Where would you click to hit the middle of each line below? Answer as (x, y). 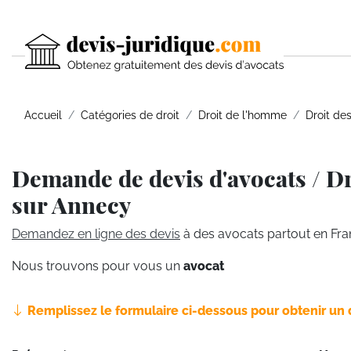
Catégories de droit (130, 115)
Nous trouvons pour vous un (98, 266)
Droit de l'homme (242, 115)
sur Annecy (71, 204)
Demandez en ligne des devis (96, 234)
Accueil (43, 115)
